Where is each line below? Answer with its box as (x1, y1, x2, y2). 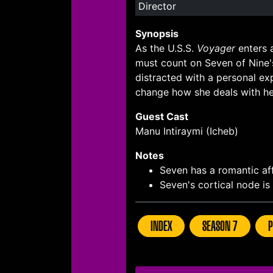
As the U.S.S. (135, 42, 197, 55)
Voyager (197, 42, 235, 55)
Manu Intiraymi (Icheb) (135, 125, 238, 138)
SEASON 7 (202, 218, 238, 235)
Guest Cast (135, 110, 188, 123)
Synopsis (135, 27, 179, 40)
